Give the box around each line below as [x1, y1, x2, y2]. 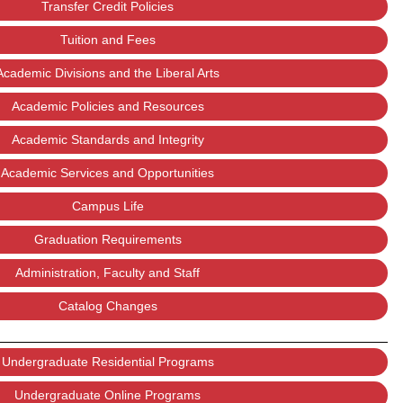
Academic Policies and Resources [11, 99, 204, 113]
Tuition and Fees [59, 32, 156, 47]
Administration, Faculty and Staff [15, 265, 201, 280]
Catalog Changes [58, 299, 157, 313]
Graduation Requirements [33, 232, 182, 246]
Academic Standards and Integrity [11, 132, 204, 147]
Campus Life [71, 199, 144, 213]
